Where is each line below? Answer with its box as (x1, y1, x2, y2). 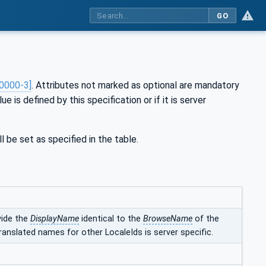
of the (192, 213, 219, 224)
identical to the (79, 213, 143, 224)
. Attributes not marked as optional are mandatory (31, 79, 239, 91)
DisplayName (30, 213, 79, 224)
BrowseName (143, 213, 192, 224)
